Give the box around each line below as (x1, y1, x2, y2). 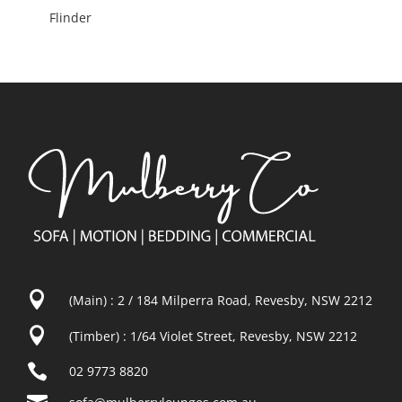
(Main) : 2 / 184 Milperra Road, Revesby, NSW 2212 (68, 291, 372, 309)
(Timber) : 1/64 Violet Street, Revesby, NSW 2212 (68, 327, 357, 345)
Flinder (48, 9, 92, 27)
